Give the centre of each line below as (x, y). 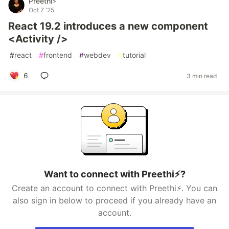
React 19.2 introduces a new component (108, 26)
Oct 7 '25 (41, 10)
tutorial (134, 55)
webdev (97, 55)
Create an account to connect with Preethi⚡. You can (114, 188)
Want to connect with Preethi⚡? (114, 174)
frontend (58, 55)
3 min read (202, 76)
